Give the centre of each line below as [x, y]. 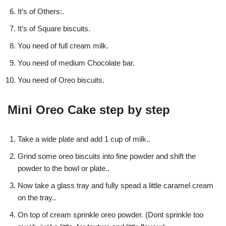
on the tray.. [37, 197]
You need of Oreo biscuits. [61, 80]
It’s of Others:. [41, 11]
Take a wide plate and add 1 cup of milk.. [84, 139]
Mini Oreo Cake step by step [89, 109]
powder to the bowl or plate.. [64, 168]
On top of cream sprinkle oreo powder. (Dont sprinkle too [110, 214]
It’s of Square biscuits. [54, 28]
